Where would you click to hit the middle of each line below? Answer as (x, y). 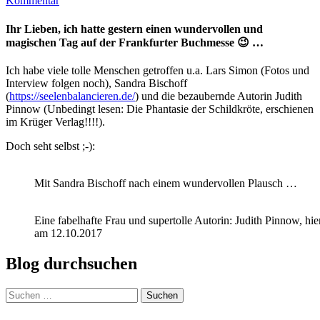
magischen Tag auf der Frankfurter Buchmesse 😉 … (135, 42)
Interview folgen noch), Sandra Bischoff (96, 83)
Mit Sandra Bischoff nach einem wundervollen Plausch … (166, 183)
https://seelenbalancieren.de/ (72, 96)
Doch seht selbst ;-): (50, 146)
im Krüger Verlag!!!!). (55, 121)
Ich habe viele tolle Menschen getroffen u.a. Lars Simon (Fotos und (157, 70)
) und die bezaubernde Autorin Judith (219, 96)
